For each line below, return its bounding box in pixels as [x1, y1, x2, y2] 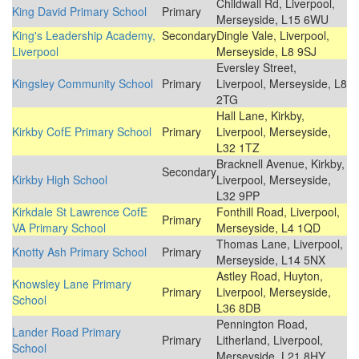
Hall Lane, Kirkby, [216, 107, 305, 124]
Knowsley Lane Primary [12, 276, 131, 292]
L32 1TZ [216, 139, 260, 156]
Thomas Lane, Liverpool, [216, 236, 343, 252]
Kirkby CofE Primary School [12, 123, 151, 140]
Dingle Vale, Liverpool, [216, 27, 329, 44]
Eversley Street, [216, 59, 296, 76]
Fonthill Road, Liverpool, [216, 204, 340, 220]
